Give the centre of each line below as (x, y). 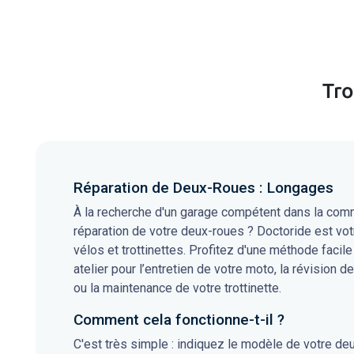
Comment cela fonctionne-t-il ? (179, 320)
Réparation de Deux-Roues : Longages (203, 188)
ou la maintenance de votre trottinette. (177, 288)
